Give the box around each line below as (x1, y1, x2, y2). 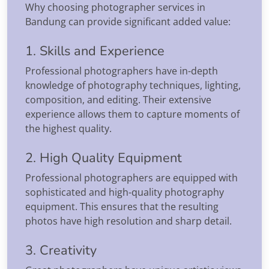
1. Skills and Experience (25, 41, 165, 60)
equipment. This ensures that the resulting (25, 199, 219, 213)
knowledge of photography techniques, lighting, (25, 78, 241, 92)
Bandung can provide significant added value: (25, 14, 231, 28)
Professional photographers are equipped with (25, 171, 238, 184)
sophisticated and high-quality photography (25, 185, 224, 199)
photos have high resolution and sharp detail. (25, 214, 232, 228)
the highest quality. (25, 121, 112, 135)
